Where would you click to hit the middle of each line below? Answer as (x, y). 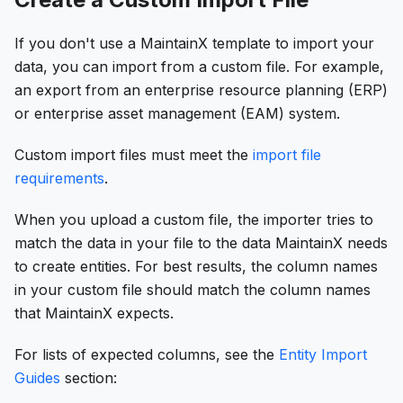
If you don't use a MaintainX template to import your (194, 43)
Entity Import (323, 354)
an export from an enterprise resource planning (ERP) (201, 90)
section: (89, 377)
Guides (37, 377)
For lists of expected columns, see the (147, 354)
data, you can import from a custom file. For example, (199, 66)
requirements (59, 178)
